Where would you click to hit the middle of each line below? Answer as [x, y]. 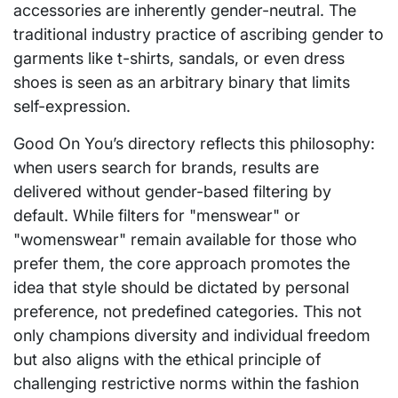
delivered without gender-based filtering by [172, 191]
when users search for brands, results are [166, 167]
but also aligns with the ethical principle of [167, 359]
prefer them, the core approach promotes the [182, 263]
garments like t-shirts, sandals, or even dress [179, 58]
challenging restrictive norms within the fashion [186, 383]
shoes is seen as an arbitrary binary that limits [182, 82]
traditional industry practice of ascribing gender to [199, 34]
